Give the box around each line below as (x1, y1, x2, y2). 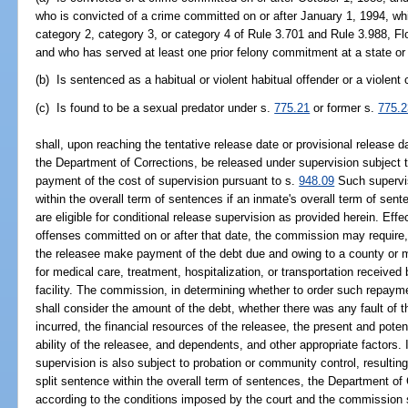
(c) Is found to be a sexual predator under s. (36, 100, 275, 115)
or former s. (310, 100, 379, 115)
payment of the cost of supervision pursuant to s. (36, 173, 300, 188)
